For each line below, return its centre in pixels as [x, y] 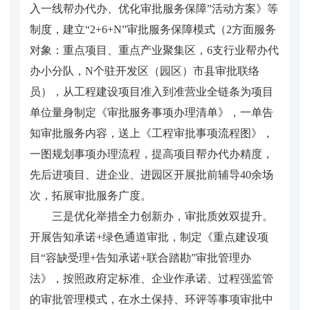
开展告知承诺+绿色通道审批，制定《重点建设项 [149, 237]
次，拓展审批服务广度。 [91, 195]
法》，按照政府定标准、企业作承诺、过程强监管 [152, 278]
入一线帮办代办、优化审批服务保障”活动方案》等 [154, 8]
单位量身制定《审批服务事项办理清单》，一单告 [152, 112]
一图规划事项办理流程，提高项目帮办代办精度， [152, 154]
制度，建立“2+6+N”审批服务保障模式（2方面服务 [153, 29]
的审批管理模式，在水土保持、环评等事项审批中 [152, 299]
